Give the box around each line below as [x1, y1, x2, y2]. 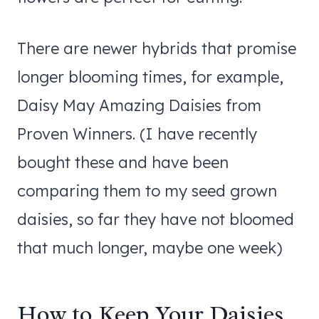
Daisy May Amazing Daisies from [17, 95, 261, 115]
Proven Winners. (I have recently [17, 123, 257, 144]
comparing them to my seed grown [17, 180, 277, 201]
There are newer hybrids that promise [17, 38, 296, 58]
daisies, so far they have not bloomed [17, 209, 294, 229]
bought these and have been [17, 152, 229, 172]
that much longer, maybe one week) [17, 237, 282, 258]
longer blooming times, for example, [17, 66, 283, 87]
